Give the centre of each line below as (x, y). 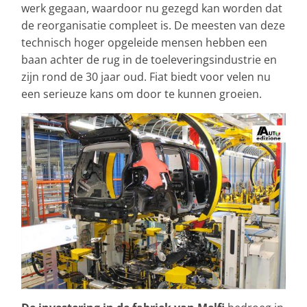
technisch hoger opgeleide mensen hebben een (144, 42)
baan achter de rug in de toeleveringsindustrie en (149, 59)
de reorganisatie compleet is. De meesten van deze (153, 25)
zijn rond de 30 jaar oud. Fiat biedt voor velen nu (146, 76)
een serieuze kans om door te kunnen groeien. (142, 94)
